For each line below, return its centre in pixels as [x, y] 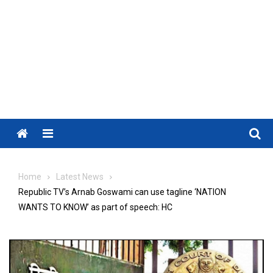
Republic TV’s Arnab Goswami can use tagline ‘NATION [122, 192]
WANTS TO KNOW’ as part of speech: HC [95, 207]
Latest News [80, 177]
